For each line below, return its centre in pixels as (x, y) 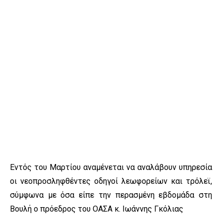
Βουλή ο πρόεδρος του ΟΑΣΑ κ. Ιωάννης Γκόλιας (97, 209)
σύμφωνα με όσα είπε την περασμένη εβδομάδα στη (111, 195)
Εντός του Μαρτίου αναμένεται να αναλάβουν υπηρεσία (111, 167)
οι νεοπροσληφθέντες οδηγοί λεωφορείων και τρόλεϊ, (111, 181)
